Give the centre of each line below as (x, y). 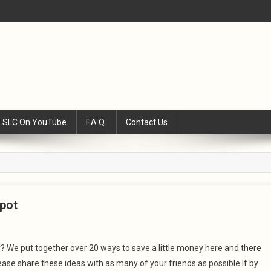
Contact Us (147, 122)
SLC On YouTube (34, 122)
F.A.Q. (96, 122)
